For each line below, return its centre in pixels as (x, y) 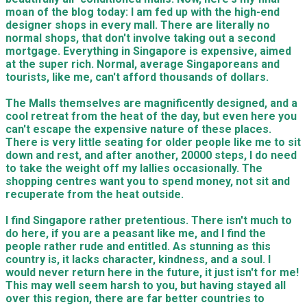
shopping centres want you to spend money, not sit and (148, 181)
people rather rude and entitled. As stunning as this (138, 246)
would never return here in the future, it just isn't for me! (152, 272)
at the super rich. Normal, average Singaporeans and (143, 64)
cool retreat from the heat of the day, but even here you (151, 116)
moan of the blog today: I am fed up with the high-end (143, 12)
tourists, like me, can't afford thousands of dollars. (138, 77)
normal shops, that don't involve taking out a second (140, 38)
